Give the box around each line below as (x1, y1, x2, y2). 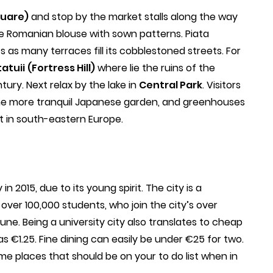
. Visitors (202, 77, 241, 92)
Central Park (139, 77, 202, 92)
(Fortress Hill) (27, 60, 95, 75)
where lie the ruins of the (95, 60, 215, 75)
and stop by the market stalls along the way (29, 9, 238, 24)
